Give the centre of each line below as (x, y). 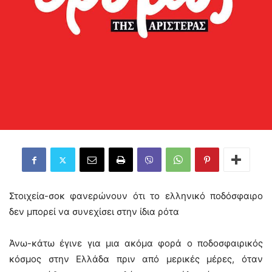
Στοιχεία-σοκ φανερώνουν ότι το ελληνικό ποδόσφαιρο (136, 196)
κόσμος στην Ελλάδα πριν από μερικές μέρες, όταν (136, 259)
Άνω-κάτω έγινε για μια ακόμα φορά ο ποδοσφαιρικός (136, 243)
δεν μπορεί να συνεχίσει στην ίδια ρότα (94, 212)
